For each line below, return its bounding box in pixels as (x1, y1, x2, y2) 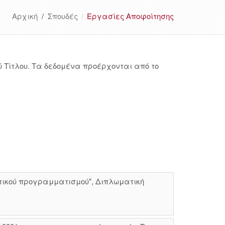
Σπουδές (48, 11, 78, 21)
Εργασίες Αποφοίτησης (87, 11, 174, 21)
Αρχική (12, 11, 38, 21)
